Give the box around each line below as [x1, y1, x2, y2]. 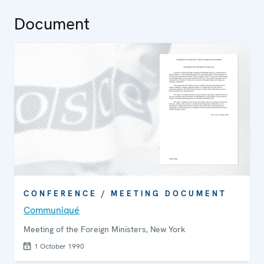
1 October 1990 [34, 242, 84, 251]
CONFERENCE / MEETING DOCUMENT [24, 189, 227, 199]
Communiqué [24, 204, 80, 216]
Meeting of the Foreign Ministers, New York [24, 224, 185, 235]
